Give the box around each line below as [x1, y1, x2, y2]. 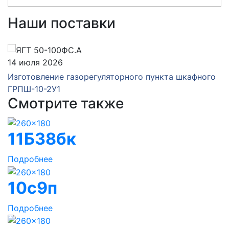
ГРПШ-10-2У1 [8, 84, 60, 95]
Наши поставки [8, 14, 116, 32]
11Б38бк [8, 128, 76, 149]
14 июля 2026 [8, 57, 63, 68]
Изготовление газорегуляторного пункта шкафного [8, 72, 216, 82]
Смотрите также [8, 95, 124, 112]
